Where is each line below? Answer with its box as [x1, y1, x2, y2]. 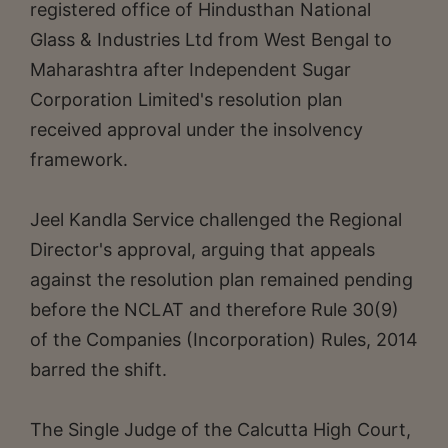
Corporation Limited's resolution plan [30, 88, 343, 110]
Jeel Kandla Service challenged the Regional [30, 208, 402, 230]
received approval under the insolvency [30, 118, 363, 140]
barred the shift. [30, 358, 167, 380]
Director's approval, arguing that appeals [30, 238, 375, 260]
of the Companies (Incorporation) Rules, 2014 [30, 328, 418, 350]
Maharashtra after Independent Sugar [30, 58, 351, 80]
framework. [30, 148, 128, 170]
